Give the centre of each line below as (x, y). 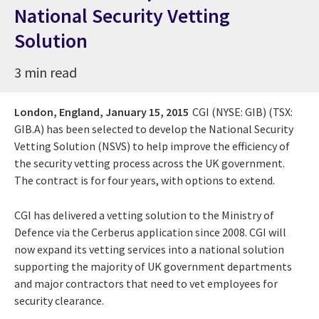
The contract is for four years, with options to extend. (145, 180)
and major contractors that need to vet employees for (146, 283)
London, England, (59, 111)
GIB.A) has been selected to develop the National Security (154, 129)
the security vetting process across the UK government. (150, 163)
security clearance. (59, 300)
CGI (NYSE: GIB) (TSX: (242, 111)
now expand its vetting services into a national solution (149, 249)
